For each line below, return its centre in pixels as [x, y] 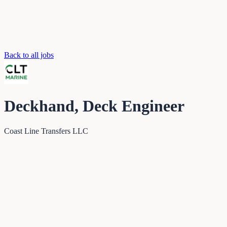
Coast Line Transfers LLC [46, 131]
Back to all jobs [29, 55]
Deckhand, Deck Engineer [94, 106]
